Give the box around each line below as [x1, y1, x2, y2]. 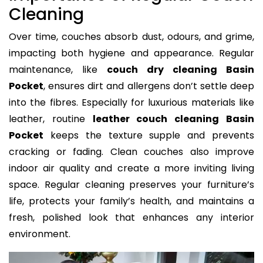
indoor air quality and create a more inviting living [9, 161, 254, 176]
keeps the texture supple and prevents [43, 129, 254, 143]
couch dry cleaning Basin [107, 63, 254, 77]
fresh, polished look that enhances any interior [9, 211, 254, 225]
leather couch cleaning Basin [92, 112, 255, 126]
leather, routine [9, 112, 93, 126]
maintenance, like [9, 63, 107, 77]
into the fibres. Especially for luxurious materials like [9, 96, 254, 110]
